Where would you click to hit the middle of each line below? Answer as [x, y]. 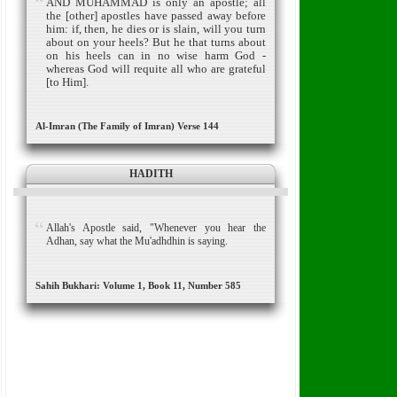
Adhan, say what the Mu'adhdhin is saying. [137, 241]
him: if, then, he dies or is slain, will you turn [156, 29]
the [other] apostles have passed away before [156, 16]
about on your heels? [99, 42]
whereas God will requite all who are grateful [156, 69]
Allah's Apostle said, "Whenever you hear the [156, 228]
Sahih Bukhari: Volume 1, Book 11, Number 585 [138, 285]
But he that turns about [209, 42]
